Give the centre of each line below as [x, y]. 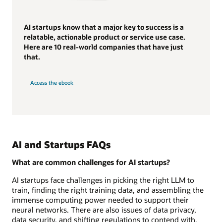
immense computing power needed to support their [100, 200]
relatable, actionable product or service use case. [105, 37]
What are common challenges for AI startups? [91, 162]
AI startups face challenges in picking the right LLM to [103, 180]
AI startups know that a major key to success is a [104, 27]
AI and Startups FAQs [61, 144]
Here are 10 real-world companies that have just [104, 47]
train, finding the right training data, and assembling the [108, 190]
